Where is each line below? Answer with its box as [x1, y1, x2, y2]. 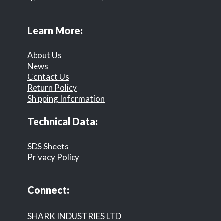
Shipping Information [27, 93, 105, 104]
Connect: [27, 184, 69, 196]
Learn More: [27, 24, 83, 37]
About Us [27, 50, 62, 61]
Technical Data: [27, 115, 98, 128]
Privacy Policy [27, 152, 79, 163]
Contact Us [27, 72, 69, 82]
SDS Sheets [27, 141, 69, 152]
